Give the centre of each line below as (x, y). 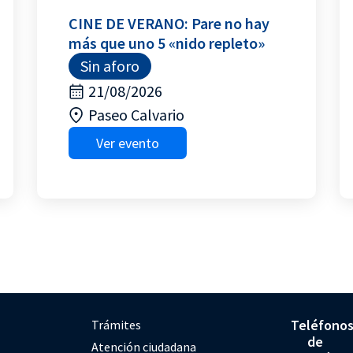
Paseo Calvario (137, 115)
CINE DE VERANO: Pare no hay (169, 23)
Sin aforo (110, 66)
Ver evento (128, 143)
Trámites (117, 325)
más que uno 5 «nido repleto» (167, 43)
